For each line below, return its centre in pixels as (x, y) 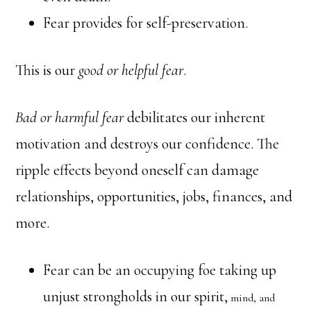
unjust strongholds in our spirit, (136, 296)
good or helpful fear (131, 70)
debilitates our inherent (195, 117)
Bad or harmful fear (70, 117)
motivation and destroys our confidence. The (148, 144)
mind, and (252, 298)
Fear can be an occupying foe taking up (160, 270)
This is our (47, 70)
